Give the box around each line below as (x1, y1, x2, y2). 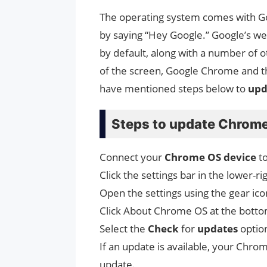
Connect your (100, 150, 162, 164)
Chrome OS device (162, 150, 256, 164)
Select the (100, 222, 148, 236)
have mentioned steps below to (100, 82, 248, 96)
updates (197, 222, 238, 236)
